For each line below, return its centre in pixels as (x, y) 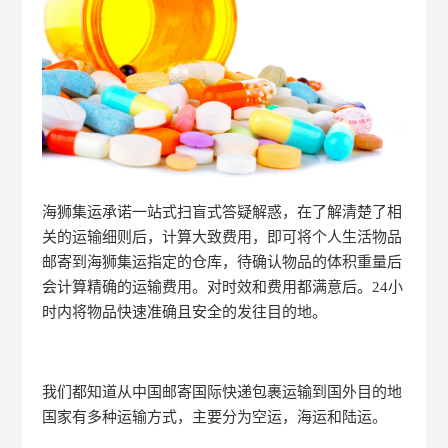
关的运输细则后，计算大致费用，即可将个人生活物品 (222, 236)
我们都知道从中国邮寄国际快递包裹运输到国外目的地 (222, 391)
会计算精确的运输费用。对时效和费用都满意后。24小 (223, 286)
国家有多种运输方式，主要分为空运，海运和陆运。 (215, 416)
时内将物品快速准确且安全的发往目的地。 (185, 311)
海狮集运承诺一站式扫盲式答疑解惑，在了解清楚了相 (222, 211)
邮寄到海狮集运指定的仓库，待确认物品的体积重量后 (222, 261)
